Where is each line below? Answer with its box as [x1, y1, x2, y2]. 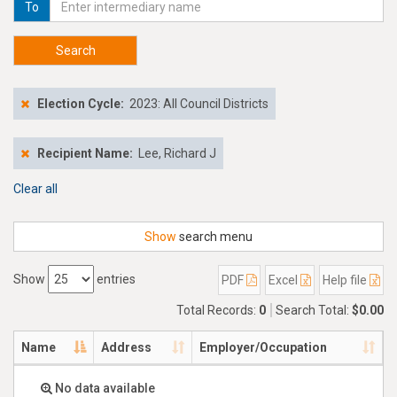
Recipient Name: [37, 146, 136, 160]
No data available [52, 381, 155, 395]
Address [101, 340, 152, 354]
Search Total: [276, 303, 352, 317]
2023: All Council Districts [129, 97, 269, 111]
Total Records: [176, 303, 259, 317]
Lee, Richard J [138, 146, 216, 160]
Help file [323, 273, 370, 287]
